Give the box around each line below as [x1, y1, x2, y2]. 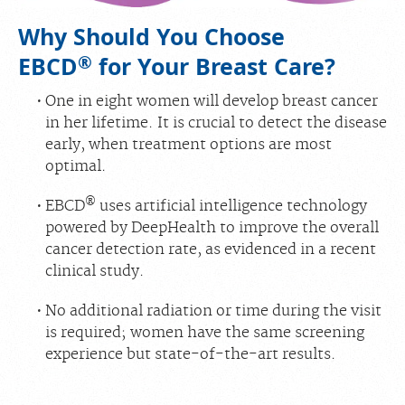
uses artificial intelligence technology [95, 197, 367, 216]
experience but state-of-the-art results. [44, 345, 336, 364]
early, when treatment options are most [44, 136, 332, 155]
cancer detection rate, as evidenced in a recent [44, 240, 376, 259]
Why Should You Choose [18, 21, 285, 53]
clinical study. [44, 262, 145, 281]
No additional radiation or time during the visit [44, 302, 381, 321]
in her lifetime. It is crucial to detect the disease [44, 114, 387, 133]
